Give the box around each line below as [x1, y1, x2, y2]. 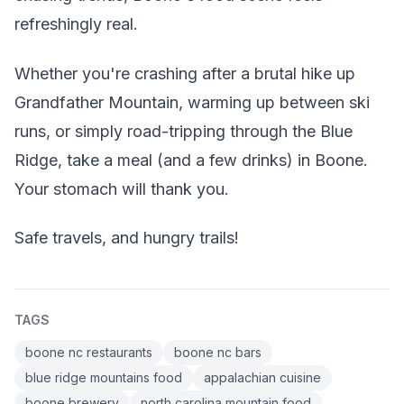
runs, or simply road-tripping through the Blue [14, 121, 353, 141]
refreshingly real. [14, 14, 138, 34]
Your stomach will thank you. [14, 179, 229, 198]
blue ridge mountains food [25, 370, 182, 386]
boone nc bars [174, 344, 262, 361]
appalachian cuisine [204, 370, 321, 386]
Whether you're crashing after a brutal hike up [14, 63, 355, 83]
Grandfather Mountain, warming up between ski [14, 92, 370, 112]
